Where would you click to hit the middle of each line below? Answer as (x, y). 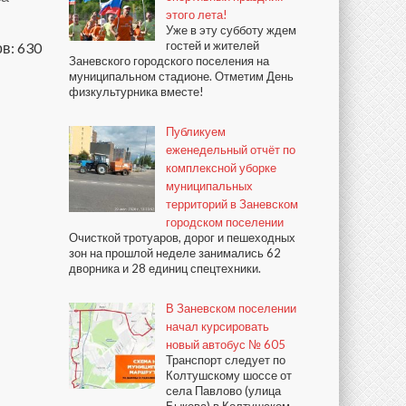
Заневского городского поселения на (169, 60)
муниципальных (209, 185)
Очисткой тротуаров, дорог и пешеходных (182, 237)
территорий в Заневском (232, 203)
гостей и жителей (213, 45)
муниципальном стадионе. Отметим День (181, 76)
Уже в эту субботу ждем (231, 29)
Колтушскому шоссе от (229, 375)
